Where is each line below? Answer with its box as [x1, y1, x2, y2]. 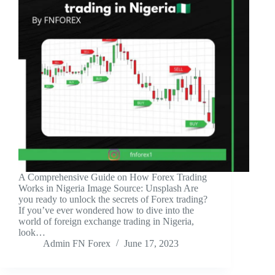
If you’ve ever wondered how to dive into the [18, 205, 194, 216]
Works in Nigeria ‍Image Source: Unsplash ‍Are [18, 183, 198, 194]
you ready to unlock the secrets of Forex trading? [18, 194, 207, 205]
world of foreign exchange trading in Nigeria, [18, 216, 194, 227]
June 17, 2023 [124, 238, 179, 249]
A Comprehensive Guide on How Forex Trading [18, 172, 207, 183]
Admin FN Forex [43, 238, 110, 249]
